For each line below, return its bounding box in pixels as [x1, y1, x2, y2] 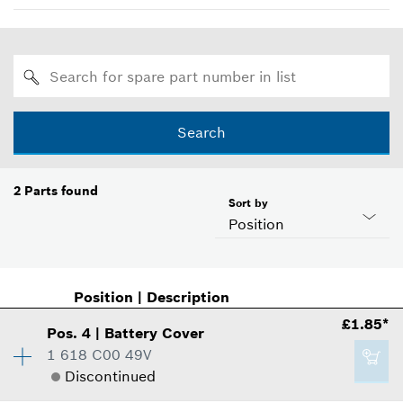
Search [177, 123, 226, 142]
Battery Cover [104, 324, 205, 343]
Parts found [24, 183, 98, 200]
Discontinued [65, 367, 157, 386]
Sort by [228, 196, 268, 210]
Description [146, 288, 229, 307]
